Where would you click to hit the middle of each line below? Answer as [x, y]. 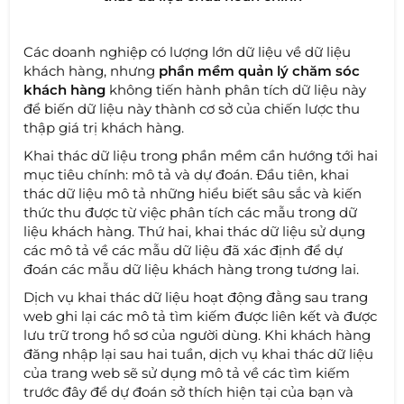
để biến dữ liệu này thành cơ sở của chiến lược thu [192, 108]
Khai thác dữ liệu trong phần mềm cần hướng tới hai [201, 155]
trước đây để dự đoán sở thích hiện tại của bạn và [189, 391]
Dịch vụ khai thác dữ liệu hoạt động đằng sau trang [196, 297]
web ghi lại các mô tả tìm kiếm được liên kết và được [201, 316]
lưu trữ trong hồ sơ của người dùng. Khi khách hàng [197, 335]
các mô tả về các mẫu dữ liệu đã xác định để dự [184, 250]
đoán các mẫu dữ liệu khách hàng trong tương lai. [192, 269]
